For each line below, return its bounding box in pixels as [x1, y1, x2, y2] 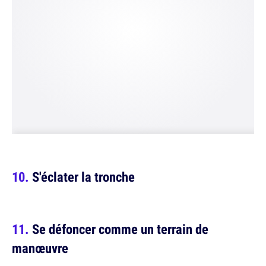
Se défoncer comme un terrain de [32, 220, 208, 238]
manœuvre [12, 239, 68, 257]
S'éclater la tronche [32, 167, 135, 186]
